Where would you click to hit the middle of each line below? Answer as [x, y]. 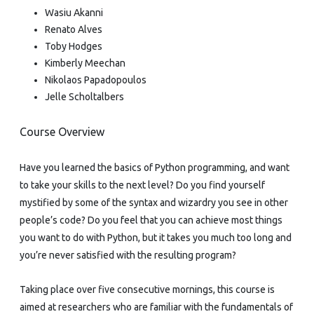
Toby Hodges [74, 46]
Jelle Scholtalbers [84, 96]
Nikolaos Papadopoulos [96, 80]
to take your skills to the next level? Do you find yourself [142, 185]
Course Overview [62, 131]
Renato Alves [74, 29]
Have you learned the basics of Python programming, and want [155, 167]
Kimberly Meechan [85, 63]
